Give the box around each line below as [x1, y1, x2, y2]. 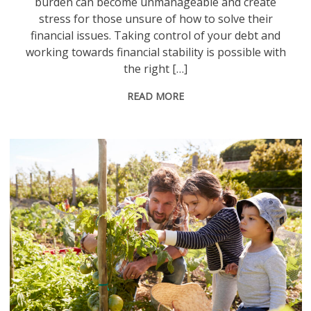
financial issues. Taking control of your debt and [31, 28, 281, 43]
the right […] [124, 61, 188, 76]
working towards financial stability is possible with [25, 44, 286, 60]
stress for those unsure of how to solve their [38, 11, 273, 26]
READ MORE [127, 90, 185, 103]
